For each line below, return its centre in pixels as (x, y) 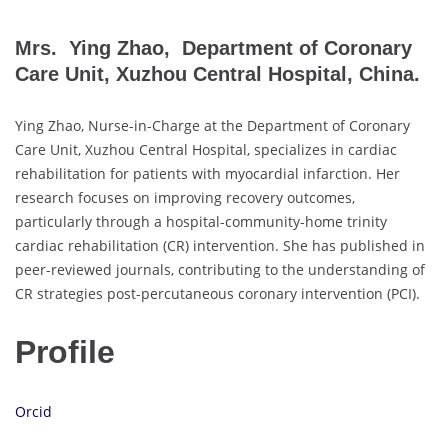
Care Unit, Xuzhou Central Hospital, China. (217, 74)
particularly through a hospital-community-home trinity (201, 221)
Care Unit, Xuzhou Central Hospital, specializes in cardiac (206, 149)
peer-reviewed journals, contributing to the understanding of (220, 269)
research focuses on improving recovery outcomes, (185, 197)
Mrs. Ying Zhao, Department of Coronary (213, 48)
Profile (65, 352)
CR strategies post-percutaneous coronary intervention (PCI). (217, 293)
